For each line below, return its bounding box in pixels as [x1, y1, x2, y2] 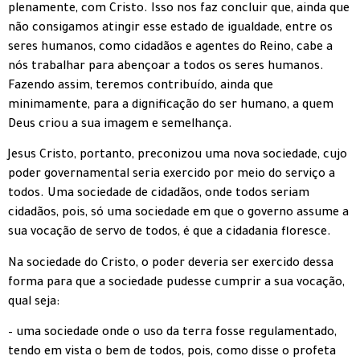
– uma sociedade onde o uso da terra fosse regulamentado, [8, 326, 337, 340]
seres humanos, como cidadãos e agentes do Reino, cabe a [8, 41, 333, 55]
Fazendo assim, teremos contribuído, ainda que [8, 80, 273, 93]
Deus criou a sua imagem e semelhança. [8, 118, 232, 132]
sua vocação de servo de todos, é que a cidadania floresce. [8, 227, 331, 240]
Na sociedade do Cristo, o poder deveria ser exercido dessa [8, 257, 333, 271]
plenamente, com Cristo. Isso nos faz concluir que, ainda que [8, 2, 350, 16]
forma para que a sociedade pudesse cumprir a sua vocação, [8, 276, 345, 290]
